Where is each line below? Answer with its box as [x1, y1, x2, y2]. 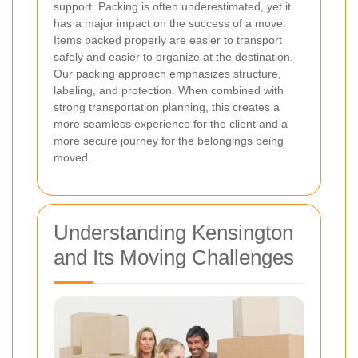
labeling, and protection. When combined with [54, 84, 284, 97]
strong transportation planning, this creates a [54, 101, 280, 114]
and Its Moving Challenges [54, 245, 294, 270]
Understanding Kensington [54, 221, 293, 245]
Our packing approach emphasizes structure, [54, 67, 281, 81]
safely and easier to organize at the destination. [54, 50, 293, 64]
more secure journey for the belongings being [54, 134, 284, 148]
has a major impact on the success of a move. [54, 17, 286, 30]
